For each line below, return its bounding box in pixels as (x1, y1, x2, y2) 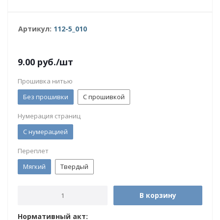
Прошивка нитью (18, 77, 73, 85)
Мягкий (23, 162, 46, 171)
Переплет (18, 146, 49, 155)
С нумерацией (23, 127, 68, 136)
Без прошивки (23, 92, 68, 101)
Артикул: (18, 24, 54, 33)
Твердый (60, 162, 88, 171)
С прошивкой (83, 92, 125, 101)
